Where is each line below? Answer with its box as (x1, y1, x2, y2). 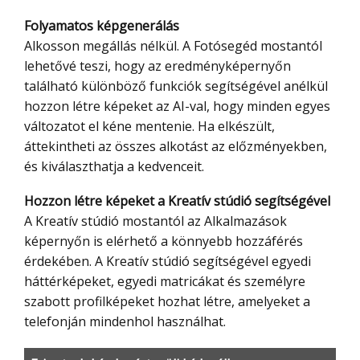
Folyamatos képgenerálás (31, 17, 179, 35)
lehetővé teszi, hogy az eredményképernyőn (24, 57, 291, 76)
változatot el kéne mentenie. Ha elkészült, (24, 117, 275, 136)
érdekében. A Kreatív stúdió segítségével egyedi (24, 252, 311, 271)
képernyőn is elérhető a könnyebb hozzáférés (24, 232, 303, 251)
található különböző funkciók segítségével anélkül (24, 77, 328, 96)
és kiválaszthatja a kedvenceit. (24, 157, 204, 176)
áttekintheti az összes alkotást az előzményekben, (24, 137, 327, 156)
